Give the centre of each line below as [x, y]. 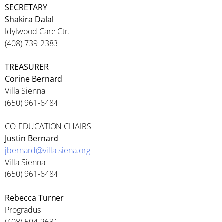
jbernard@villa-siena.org [48, 150]
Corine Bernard [34, 79]
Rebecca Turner [34, 198]
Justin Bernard [32, 138]
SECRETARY [26, 7]
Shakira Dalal [29, 19]
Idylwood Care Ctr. [37, 31]
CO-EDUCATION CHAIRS [48, 126]
